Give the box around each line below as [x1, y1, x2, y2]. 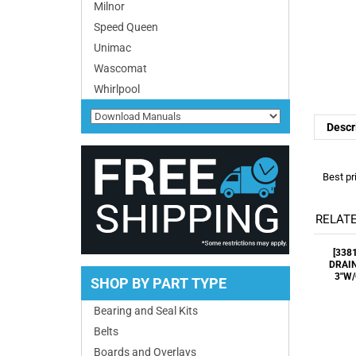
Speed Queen [94, 21, 158, 33]
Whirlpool [94, 83, 140, 95]
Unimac [94, 41, 131, 54]
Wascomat [94, 62, 147, 75]
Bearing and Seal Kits [94, 304, 198, 317]
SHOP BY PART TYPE [91, 275, 226, 292]
